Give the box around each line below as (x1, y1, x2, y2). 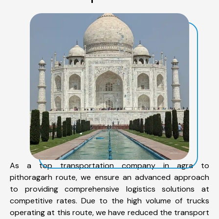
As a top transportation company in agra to (10, 160, 209, 171)
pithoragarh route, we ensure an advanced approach (10, 172, 209, 182)
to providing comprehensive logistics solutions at (10, 183, 209, 194)
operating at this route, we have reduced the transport (10, 207, 209, 218)
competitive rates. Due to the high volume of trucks (10, 195, 209, 206)
